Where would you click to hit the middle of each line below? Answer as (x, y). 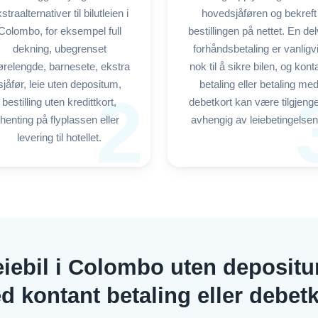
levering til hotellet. (59, 138)
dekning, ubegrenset (59, 49)
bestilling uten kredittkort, (59, 102)
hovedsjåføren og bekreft (259, 13)
